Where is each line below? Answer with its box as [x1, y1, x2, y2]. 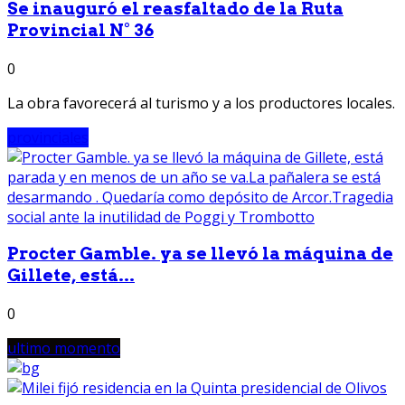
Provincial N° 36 [7, 19, 154, 41]
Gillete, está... [7, 265, 135, 287]
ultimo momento [7, 337, 120, 358]
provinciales [7, 127, 89, 147]
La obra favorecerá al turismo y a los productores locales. [7, 92, 395, 113]
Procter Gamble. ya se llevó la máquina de [7, 243, 393, 265]
